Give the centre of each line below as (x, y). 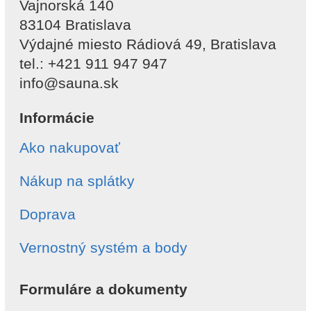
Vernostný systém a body (103, 248)
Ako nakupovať (70, 148)
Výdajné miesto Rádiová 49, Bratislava (148, 44)
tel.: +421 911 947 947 (93, 64)
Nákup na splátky (77, 181)
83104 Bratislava (75, 25)
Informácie (57, 118)
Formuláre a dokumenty (103, 289)
